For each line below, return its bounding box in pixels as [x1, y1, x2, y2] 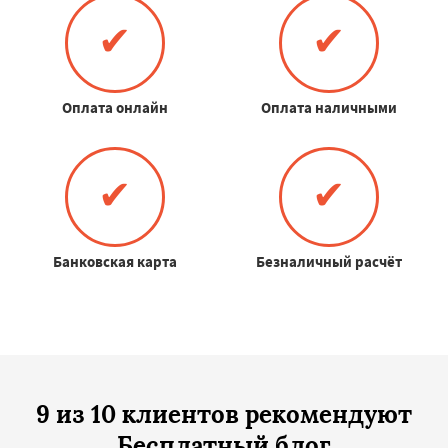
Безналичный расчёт [255, 251, 402, 271]
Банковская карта [52, 251, 177, 271]
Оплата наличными [260, 97, 397, 117]
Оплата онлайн [61, 97, 168, 117]
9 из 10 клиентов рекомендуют [36, 398, 412, 430]
